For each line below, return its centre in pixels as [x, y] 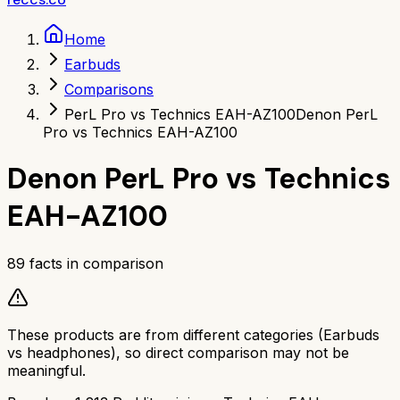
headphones [69, 352]
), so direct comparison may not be [230, 352]
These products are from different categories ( [165, 334]
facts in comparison [94, 263]
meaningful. [46, 370]
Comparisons [109, 89]
